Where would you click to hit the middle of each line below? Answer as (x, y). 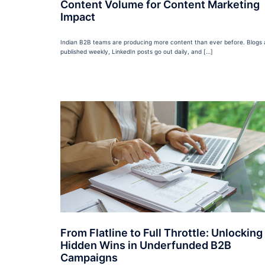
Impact (78, 17)
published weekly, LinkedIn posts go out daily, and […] (137, 52)
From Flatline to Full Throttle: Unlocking (161, 233)
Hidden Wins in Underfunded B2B (146, 245)
